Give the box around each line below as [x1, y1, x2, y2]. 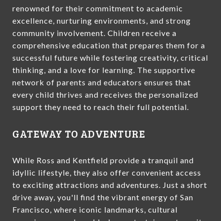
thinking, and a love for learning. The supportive [12, 65, 195, 74]
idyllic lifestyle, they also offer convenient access [12, 167, 201, 177]
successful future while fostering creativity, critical [12, 52, 208, 62]
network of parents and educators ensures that [12, 77, 191, 87]
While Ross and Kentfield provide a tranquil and [12, 155, 194, 165]
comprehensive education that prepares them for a [12, 40, 205, 50]
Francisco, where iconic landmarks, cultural [12, 204, 178, 214]
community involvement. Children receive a [12, 28, 177, 37]
